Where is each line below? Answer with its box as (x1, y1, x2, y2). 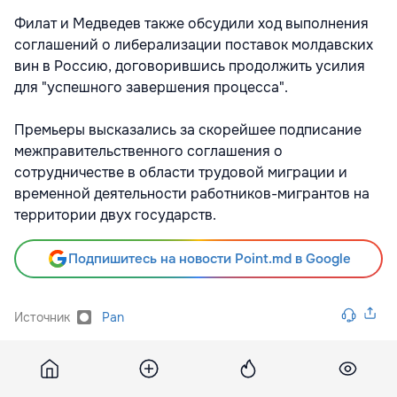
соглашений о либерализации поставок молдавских (14, 35, 373, 54)
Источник (14, 308, 70, 325)
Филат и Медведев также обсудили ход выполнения (14, 13, 369, 33)
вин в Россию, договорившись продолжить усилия (14, 56, 365, 75)
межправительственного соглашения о (14, 141, 283, 160)
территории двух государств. (14, 205, 216, 224)
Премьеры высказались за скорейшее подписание (14, 120, 362, 139)
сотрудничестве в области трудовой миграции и (14, 162, 347, 182)
